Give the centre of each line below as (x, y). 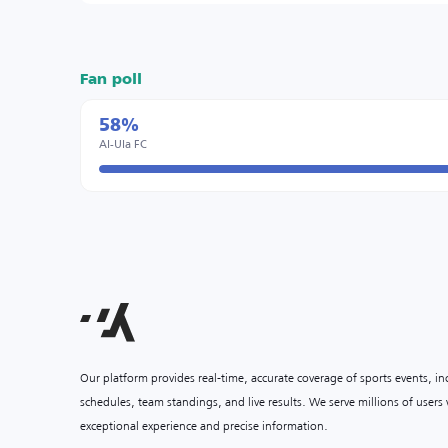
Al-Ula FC (123, 143)
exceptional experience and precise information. (204, 426)
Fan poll (111, 79)
